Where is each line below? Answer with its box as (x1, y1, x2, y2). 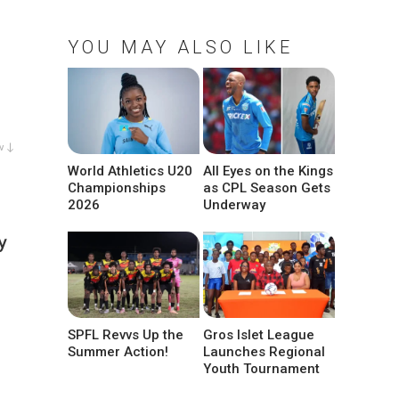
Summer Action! (68, 344, 168, 361)
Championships (68, 180, 166, 197)
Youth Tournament (203, 361, 321, 378)
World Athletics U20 (68, 163, 192, 180)
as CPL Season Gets (203, 180, 331, 197)
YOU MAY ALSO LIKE (68, 37, 293, 58)
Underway (203, 197, 266, 214)
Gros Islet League (203, 327, 315, 344)
